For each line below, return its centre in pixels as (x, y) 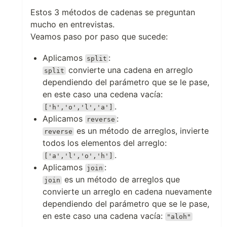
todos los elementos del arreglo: (105, 143)
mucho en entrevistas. (72, 24)
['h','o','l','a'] (79, 107)
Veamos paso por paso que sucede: (99, 36)
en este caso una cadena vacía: (104, 216)
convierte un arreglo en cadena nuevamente (127, 192)
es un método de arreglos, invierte (142, 131)
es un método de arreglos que (121, 179)
